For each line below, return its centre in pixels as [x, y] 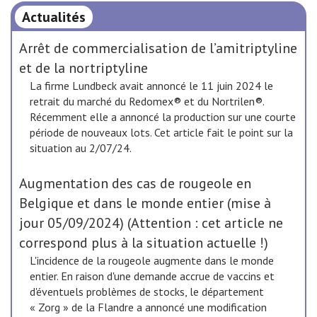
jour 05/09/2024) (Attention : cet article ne [151, 223]
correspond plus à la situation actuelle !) [144, 243]
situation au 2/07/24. [81, 148]
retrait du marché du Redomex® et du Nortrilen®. [147, 101]
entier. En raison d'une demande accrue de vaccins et [152, 276]
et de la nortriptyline [83, 68]
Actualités [54, 17]
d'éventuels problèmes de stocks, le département [147, 292]
